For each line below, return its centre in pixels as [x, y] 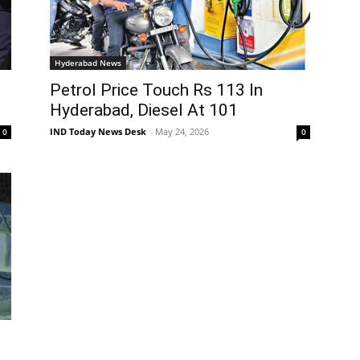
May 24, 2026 [182, 132]
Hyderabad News [88, 63]
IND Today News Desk [98, 132]
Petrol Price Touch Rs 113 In [156, 90]
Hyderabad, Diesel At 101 [144, 110]
